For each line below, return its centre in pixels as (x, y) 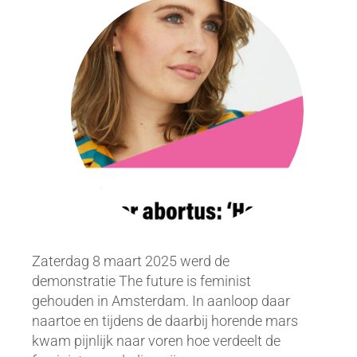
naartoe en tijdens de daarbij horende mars (165, 321)
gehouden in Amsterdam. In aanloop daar (161, 301)
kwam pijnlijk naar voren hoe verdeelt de (156, 341)
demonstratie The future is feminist (141, 281)
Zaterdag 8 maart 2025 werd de (131, 261)
